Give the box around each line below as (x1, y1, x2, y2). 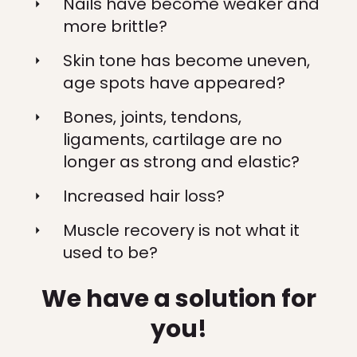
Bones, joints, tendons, (63, 106, 241, 128)
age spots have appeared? (63, 72, 285, 94)
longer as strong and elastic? (63, 151, 300, 173)
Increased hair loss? (63, 185, 225, 207)
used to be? (63, 241, 158, 264)
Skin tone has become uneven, (63, 49, 310, 72)
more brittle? (63, 15, 167, 37)
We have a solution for (41, 282, 316, 316)
